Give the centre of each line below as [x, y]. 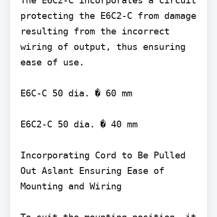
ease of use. [52, 62]
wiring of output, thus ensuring [103, 47]
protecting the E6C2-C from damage [108, 16]
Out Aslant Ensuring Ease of [92, 171]
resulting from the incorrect [95, 31]
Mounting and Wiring [71, 186]
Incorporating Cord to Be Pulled [103, 155]
